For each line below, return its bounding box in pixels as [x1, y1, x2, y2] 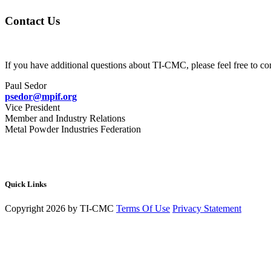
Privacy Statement [172, 203, 241, 214]
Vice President [5, 102, 60, 113]
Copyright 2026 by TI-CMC [5, 203, 114, 214]
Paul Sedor [5, 80, 47, 91]
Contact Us [5, 15, 60, 28]
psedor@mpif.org [5, 91, 77, 102]
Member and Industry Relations [5, 113, 125, 124]
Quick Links [5, 180, 47, 189]
